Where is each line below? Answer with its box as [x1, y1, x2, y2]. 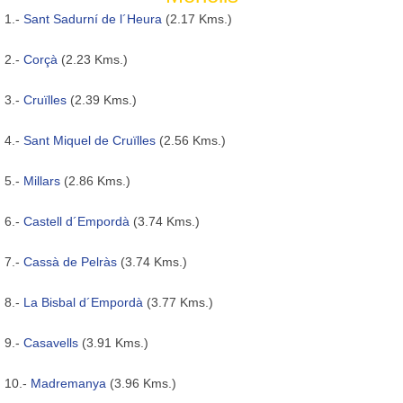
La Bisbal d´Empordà [23, 294, 143, 309]
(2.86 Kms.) [60, 173, 130, 188]
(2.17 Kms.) [162, 11, 232, 26]
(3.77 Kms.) [143, 294, 213, 309]
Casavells [23, 335, 78, 350]
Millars [23, 173, 60, 188]
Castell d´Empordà [23, 213, 130, 228]
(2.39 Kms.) [67, 92, 137, 107]
